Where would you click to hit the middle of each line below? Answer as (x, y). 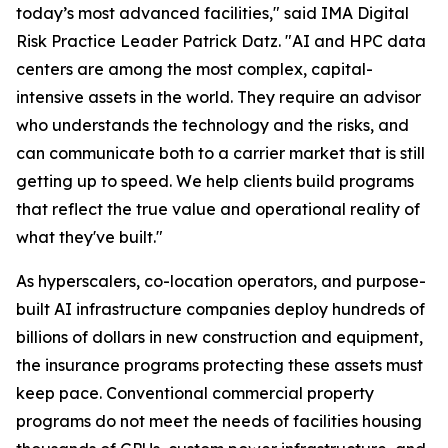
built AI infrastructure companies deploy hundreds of (220, 309)
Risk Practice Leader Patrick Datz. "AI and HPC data (221, 41)
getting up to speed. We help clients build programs (215, 181)
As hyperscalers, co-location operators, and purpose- (221, 281)
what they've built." (89, 237)
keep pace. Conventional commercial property (195, 393)
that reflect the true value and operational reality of (218, 209)
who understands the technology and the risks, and (212, 125)
